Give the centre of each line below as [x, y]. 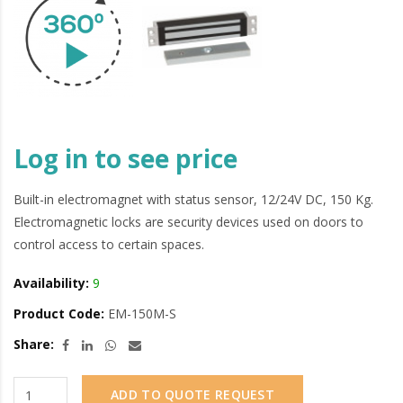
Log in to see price [125, 159]
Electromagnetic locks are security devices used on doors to [188, 222]
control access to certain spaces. [109, 245]
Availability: [51, 283]
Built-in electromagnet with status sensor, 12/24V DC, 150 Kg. [193, 200]
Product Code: [59, 314]
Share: [34, 345]
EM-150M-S [140, 314]
